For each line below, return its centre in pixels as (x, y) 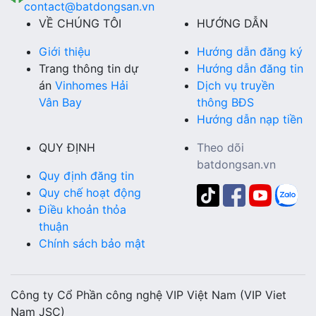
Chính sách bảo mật (92, 244)
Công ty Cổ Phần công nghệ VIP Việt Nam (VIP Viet (148, 295)
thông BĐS (225, 103)
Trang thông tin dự (89, 69)
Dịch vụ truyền (236, 86)
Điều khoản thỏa (83, 210)
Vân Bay (60, 103)
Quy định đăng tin (86, 176)
